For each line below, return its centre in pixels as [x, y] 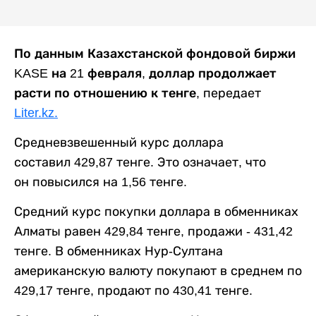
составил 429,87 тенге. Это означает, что [140, 162]
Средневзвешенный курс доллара [119, 142]
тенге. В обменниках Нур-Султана [119, 251]
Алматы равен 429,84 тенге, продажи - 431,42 [153, 231]
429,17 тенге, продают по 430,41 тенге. [133, 290]
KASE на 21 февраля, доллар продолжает [145, 73]
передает [232, 93]
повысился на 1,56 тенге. [110, 182]
